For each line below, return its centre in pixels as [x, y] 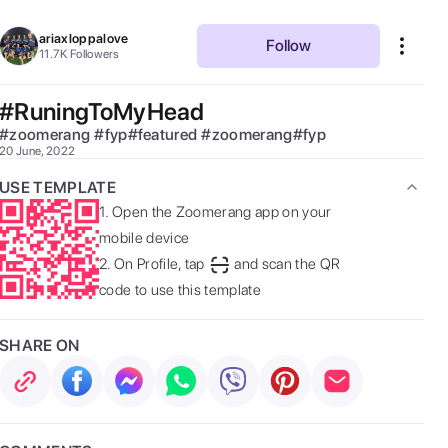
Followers [94, 54]
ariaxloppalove [84, 38]
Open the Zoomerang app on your [221, 212]
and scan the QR [287, 264]
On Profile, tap [159, 264]
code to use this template [180, 290]
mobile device [144, 238]
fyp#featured [151, 134]
